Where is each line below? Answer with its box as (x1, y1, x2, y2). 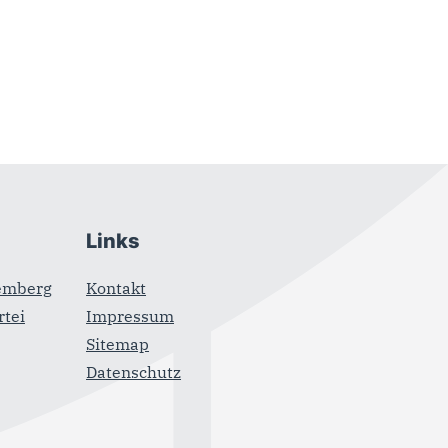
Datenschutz (86, 362, 182, 383)
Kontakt (86, 278, 147, 299)
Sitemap (86, 334, 150, 355)
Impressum (86, 306, 175, 327)
